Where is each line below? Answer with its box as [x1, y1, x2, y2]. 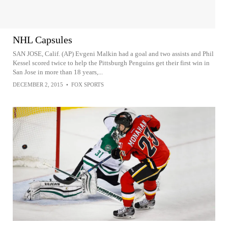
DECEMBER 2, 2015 [13, 81, 63, 88]
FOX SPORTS [71, 81, 104, 88]
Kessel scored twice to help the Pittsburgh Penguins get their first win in [13, 59, 210, 67]
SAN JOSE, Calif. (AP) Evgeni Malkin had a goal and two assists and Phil [13, 50, 214, 58]
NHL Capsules [13, 34, 72, 46]
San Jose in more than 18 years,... [13, 68, 103, 76]
